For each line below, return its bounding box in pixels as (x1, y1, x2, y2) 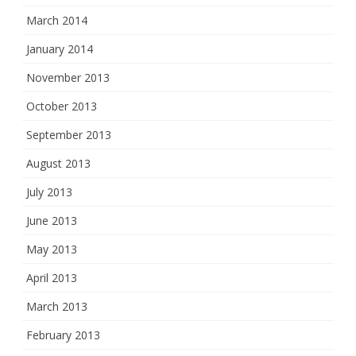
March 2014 (26, 13, 87, 28)
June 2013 (26, 213, 77, 228)
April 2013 (26, 270, 77, 285)
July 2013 (26, 184, 72, 199)
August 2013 (26, 156, 91, 171)
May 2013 (26, 242, 77, 257)
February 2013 (26, 327, 100, 342)
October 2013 (26, 99, 97, 114)
